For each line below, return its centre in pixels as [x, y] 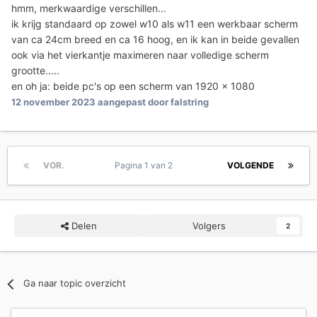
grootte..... [35, 71]
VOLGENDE [250, 166]
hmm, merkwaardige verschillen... [89, 8]
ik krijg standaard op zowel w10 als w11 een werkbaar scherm [155, 24]
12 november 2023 [53, 102]
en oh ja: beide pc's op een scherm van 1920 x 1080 [133, 86]
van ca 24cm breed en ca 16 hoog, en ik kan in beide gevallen [155, 40]
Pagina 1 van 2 [146, 166]
